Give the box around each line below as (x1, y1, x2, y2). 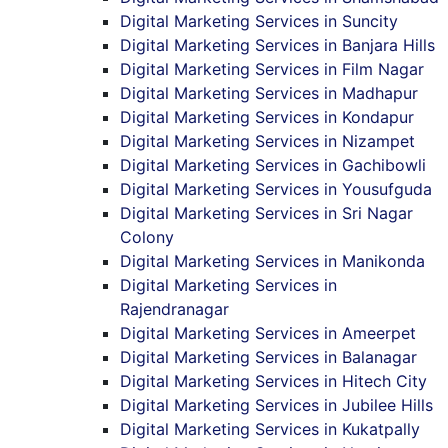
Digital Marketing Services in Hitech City (120, 370, 427, 391)
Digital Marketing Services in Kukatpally (120, 418, 420, 439)
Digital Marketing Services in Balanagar (120, 346, 417, 367)
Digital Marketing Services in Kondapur (120, 106, 414, 127)
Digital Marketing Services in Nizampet (120, 130, 415, 151)
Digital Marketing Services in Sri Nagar (120, 202, 413, 223)
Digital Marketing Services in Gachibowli (120, 154, 426, 175)
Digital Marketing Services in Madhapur (120, 82, 418, 103)
